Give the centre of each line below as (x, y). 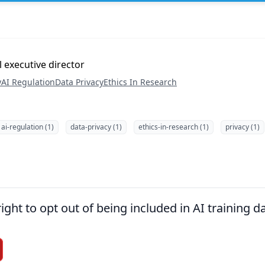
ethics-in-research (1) (174, 127)
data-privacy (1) (96, 127)
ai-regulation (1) (28, 127)
